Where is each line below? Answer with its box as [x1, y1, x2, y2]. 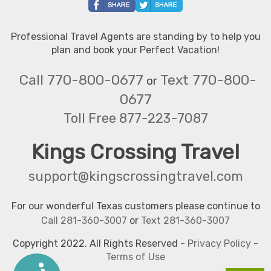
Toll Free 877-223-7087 [63, 109, 208, 126]
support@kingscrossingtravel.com [28, 168, 243, 184]
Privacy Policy [188, 237, 251, 249]
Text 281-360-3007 [141, 214, 230, 226]
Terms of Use [106, 250, 165, 263]
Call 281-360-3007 [41, 214, 127, 226]
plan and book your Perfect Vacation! [51, 44, 220, 56]
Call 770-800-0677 [19, 71, 143, 88]
